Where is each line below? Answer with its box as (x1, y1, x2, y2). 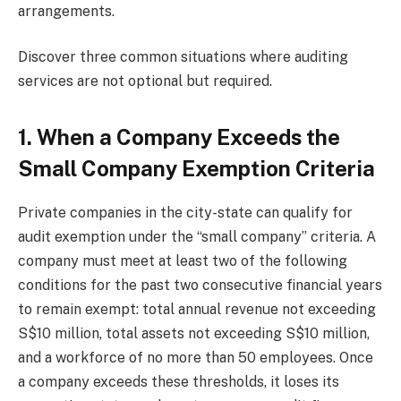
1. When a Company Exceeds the (18, 124, 340, 150)
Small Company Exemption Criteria (18, 156, 375, 182)
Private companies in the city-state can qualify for (18, 204, 353, 222)
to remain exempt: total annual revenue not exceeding (18, 301, 376, 319)
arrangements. (18, 2, 115, 20)
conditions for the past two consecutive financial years (18, 277, 382, 294)
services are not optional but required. (18, 73, 272, 90)
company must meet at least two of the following (18, 252, 347, 270)
